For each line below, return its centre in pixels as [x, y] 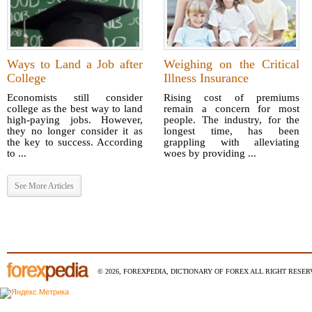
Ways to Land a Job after [75, 64]
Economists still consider [75, 98]
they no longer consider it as [75, 131]
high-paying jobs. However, [75, 120]
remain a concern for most [232, 109]
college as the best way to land [75, 109]
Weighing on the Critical [232, 64]
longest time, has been [232, 131]
